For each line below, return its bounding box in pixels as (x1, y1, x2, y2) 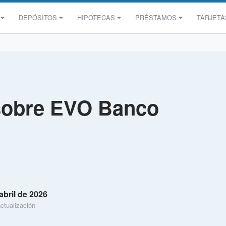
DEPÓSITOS (18, 13, 57, 22)
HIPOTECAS (77, 13, 115, 22)
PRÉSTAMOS (135, 13, 177, 22)
